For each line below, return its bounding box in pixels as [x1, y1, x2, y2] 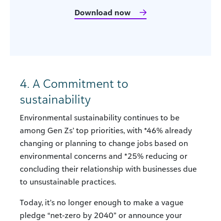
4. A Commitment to [20, 76, 128, 91]
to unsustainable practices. [20, 177, 116, 187]
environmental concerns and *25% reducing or [20, 151, 187, 161]
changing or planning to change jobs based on [20, 138, 188, 148]
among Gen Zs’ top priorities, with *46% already [20, 125, 192, 136]
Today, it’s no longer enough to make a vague [20, 197, 184, 208]
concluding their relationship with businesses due [20, 164, 197, 174]
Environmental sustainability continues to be [20, 112, 180, 123]
